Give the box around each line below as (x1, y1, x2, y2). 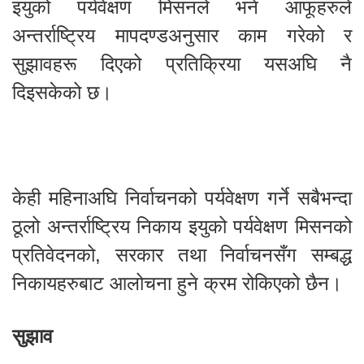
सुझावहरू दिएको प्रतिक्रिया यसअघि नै (12, 52, 352, 75)
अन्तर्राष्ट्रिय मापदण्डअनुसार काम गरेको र (12, 24, 352, 46)
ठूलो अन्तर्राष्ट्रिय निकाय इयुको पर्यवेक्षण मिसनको (12, 214, 352, 237)
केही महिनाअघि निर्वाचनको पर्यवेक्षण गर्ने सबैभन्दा (12, 186, 352, 209)
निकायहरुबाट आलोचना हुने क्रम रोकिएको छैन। (12, 271, 342, 294)
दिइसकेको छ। (12, 80, 112, 103)
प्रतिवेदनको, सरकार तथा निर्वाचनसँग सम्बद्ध (12, 243, 352, 266)
